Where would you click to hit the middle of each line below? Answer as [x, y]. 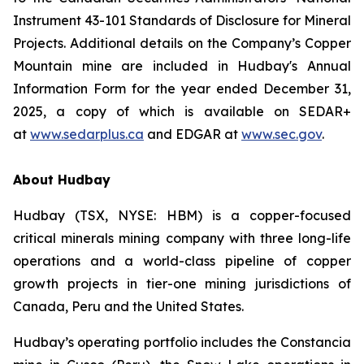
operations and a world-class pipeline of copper [182, 261]
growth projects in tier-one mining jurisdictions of [182, 284]
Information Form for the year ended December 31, [182, 89]
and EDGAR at [193, 134]
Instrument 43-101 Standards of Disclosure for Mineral [182, 20]
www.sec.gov [282, 134]
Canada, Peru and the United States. [128, 306]
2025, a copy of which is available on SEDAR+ [182, 111]
